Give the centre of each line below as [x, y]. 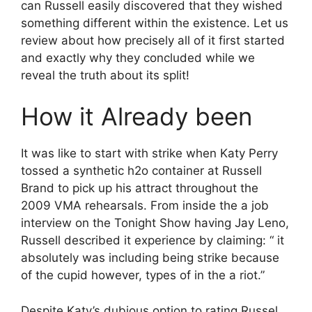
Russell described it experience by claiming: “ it [153, 240]
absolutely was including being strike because [150, 258]
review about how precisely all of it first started [153, 40]
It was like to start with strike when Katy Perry [149, 153]
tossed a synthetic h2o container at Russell [141, 171]
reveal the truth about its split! [105, 75]
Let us [269, 23]
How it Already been [136, 116]
